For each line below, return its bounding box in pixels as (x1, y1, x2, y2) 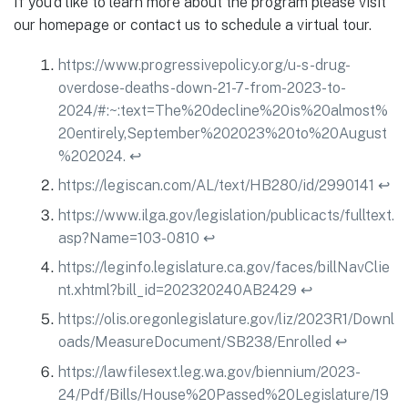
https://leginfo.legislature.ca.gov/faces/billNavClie (57, 259, 390, 277)
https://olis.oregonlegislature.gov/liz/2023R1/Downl (57, 311, 394, 329)
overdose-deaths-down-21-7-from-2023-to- (57, 78, 346, 97)
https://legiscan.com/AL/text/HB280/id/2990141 (57, 177, 374, 195)
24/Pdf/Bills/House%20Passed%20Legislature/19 (57, 385, 389, 403)
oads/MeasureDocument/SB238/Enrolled (57, 333, 331, 352)
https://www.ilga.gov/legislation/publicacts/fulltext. (57, 206, 394, 224)
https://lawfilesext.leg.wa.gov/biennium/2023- (57, 362, 361, 381)
